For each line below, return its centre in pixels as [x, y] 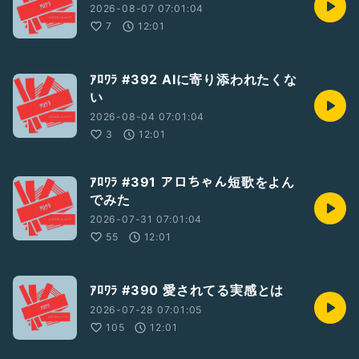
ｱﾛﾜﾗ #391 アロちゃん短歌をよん [192, 182]
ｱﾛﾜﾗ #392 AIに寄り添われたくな [194, 80]
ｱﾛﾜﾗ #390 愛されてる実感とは [187, 290]
